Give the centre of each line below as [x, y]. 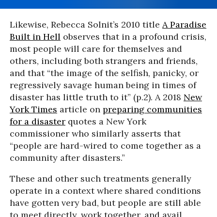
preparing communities [152, 109]
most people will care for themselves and [96, 49]
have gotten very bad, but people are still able [105, 203]
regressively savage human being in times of [103, 85]
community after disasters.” [67, 158]
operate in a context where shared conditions [105, 191]
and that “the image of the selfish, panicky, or [104, 73]
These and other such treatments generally [101, 179]
